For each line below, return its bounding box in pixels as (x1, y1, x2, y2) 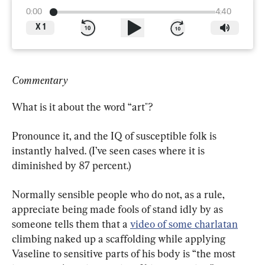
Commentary (12, 73, 67, 86)
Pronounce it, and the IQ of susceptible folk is (12, 129, 219, 142)
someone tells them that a (12, 217, 130, 230)
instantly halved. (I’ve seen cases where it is (12, 144, 207, 157)
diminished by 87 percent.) (12, 159, 131, 172)
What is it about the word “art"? (12, 100, 153, 113)
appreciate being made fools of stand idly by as (12, 202, 225, 215)
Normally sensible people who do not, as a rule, (12, 188, 227, 201)
